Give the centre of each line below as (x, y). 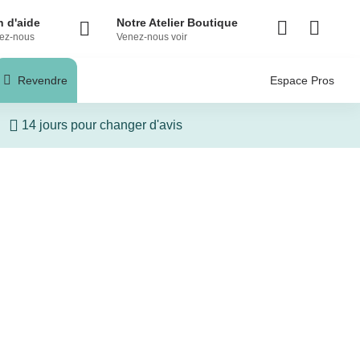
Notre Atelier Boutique (177, 22)
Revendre (43, 80)
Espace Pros (302, 80)
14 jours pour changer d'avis (102, 125)
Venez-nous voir (152, 37)
